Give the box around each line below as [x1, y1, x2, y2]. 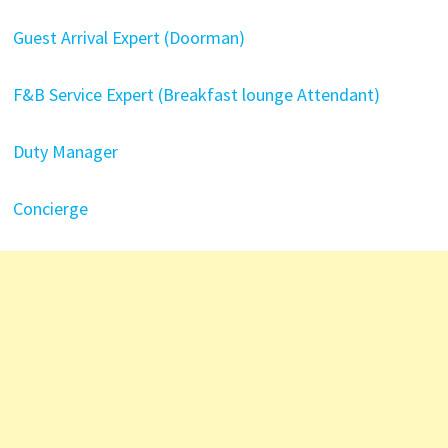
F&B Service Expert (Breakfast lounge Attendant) [12, 83, 380, 106]
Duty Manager [12, 140, 118, 163]
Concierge [12, 197, 88, 220]
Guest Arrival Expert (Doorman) [12, 26, 245, 49]
